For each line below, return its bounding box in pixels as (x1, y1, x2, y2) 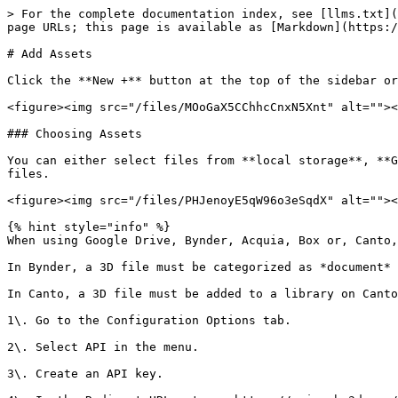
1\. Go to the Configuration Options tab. (7, 314, 291, 327)
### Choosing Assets (7, 127, 142, 140)
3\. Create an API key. (7, 367, 163, 380)
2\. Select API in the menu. (7, 340, 199, 354)
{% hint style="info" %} (7, 220, 171, 234)
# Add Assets (7, 47, 92, 60)
